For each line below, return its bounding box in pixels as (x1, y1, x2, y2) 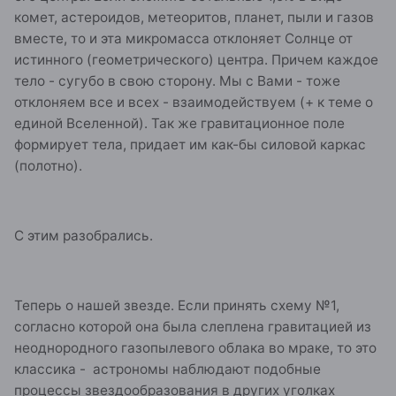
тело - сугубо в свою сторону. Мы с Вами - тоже (14, 72, 340, 90)
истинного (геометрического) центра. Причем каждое (14, 51, 378, 69)
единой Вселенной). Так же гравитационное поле (14, 115, 345, 133)
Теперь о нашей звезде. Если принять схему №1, (14, 296, 339, 314)
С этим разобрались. (14, 227, 153, 245)
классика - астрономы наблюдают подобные (14, 360, 321, 377)
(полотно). (14, 157, 82, 175)
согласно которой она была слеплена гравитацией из (14, 317, 371, 335)
